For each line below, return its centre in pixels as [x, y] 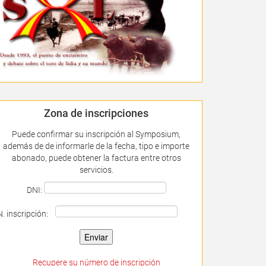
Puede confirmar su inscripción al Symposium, [96, 134]
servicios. [96, 170]
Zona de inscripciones [96, 113]
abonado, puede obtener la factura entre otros [96, 158]
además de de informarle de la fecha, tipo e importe [96, 146]
